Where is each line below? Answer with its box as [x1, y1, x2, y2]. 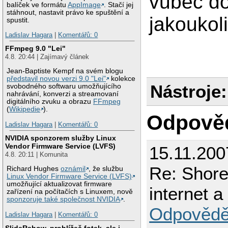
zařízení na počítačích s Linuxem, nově [7, 188, 133, 196]
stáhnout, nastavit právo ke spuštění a [7, 8, 130, 16]
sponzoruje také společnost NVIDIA [7, 195, 121, 204]
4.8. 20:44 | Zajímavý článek [5, 52, 90, 61]
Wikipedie [9, 105, 41, 113]
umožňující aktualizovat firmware [7, 180, 112, 188]
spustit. [7, 16, 30, 24]
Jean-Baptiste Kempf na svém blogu [7, 67, 124, 75]
